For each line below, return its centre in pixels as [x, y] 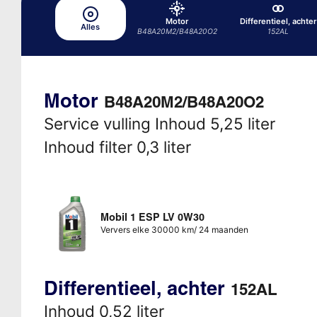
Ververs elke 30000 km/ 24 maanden [174, 229]
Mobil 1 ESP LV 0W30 [152, 217]
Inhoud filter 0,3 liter [117, 146]
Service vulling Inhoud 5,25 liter [159, 123]
